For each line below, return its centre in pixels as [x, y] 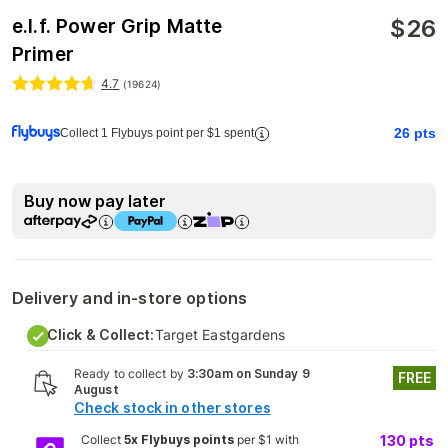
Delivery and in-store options [130, 298]
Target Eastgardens [220, 334]
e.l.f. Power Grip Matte [117, 26]
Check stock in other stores [172, 407]
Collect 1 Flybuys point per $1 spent [157, 133]
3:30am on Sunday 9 [248, 373]
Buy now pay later [95, 201]
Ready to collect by [130, 373]
